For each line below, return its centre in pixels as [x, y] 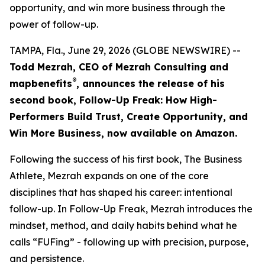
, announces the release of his [151, 83]
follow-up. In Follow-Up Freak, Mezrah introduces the [131, 209]
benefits [52, 83]
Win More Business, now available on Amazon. [123, 133]
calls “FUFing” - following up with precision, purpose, [129, 242]
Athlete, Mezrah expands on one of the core [109, 176]
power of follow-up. [54, 24]
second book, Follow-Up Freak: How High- [113, 100]
